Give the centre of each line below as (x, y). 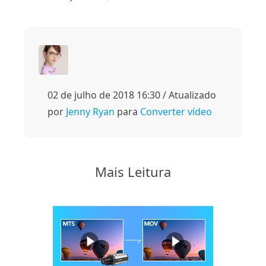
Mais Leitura (133, 171)
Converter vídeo (176, 111)
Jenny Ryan (90, 111)
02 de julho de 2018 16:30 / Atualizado (132, 95)
